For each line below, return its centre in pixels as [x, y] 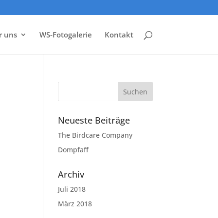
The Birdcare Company [95, 135]
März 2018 [75, 204]
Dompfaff [73, 150]
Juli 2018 [72, 189]
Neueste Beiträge [94, 120]
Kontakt [119, 35]
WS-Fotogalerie [65, 35]
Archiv [71, 174]
